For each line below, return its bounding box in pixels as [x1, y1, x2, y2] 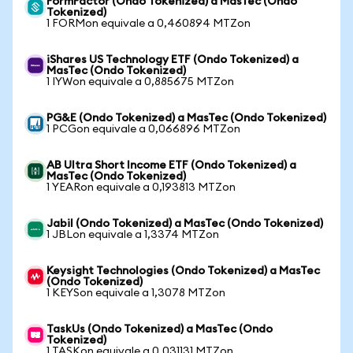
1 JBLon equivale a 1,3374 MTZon [46, 229, 219, 240]
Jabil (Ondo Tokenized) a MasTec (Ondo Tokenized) [46, 218, 323, 229]
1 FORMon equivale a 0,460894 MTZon [46, 18, 251, 29]
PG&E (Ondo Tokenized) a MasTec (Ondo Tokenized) [46, 113, 326, 124]
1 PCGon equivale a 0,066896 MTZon [46, 124, 240, 135]
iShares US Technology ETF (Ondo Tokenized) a [46, 54, 299, 65]
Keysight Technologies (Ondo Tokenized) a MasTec [46, 266, 320, 277]
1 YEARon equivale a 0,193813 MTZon [46, 182, 236, 193]
